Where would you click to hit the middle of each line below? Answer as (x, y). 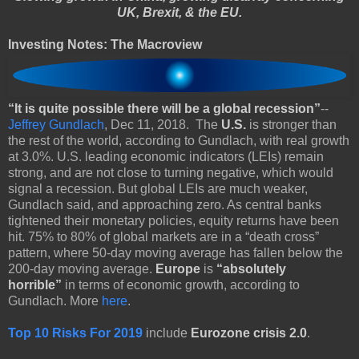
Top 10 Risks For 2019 (75, 333)
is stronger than (291, 125)
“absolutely (251, 269)
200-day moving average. (82, 269)
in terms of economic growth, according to (181, 285)
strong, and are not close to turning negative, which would (171, 173)
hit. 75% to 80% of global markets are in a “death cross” (163, 237)
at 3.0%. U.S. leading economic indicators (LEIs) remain (166, 157)
